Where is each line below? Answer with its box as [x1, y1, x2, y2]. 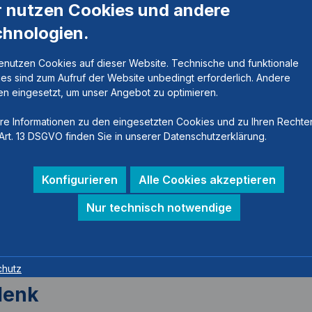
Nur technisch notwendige [86, 200, 232, 214]
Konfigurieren [42, 172, 118, 187]
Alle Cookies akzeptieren [139, 172, 276, 187]
